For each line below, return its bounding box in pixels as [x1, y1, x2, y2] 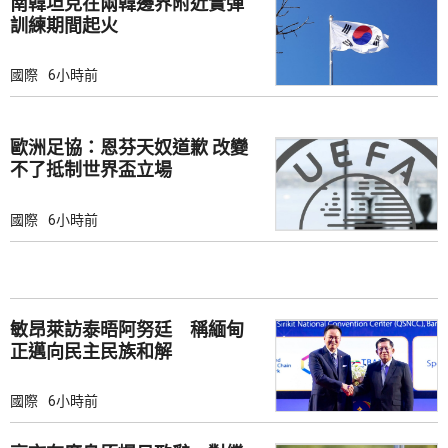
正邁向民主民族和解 [10, 340, 172, 362]
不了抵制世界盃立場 [10, 159, 172, 181]
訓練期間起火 [10, 14, 118, 36]
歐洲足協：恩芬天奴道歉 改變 [10, 137, 248, 159]
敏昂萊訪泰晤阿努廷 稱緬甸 [10, 318, 244, 340]
